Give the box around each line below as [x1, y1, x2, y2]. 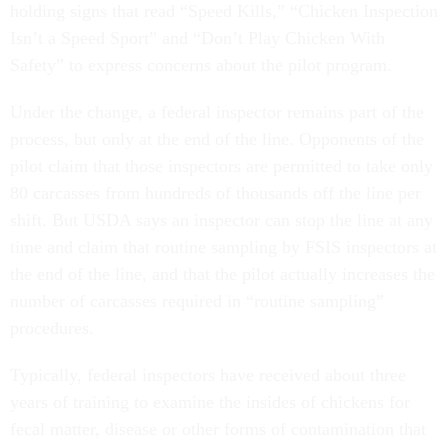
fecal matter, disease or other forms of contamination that [10, 419, 426, 439]
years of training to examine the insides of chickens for [10, 392, 410, 412]
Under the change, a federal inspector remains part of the [10, 102, 424, 122]
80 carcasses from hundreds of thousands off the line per [10, 183, 421, 203]
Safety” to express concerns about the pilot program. [10, 55, 392, 75]
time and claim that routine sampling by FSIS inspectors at [10, 237, 437, 257]
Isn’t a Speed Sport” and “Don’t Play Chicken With [10, 28, 385, 48]
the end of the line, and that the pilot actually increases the [10, 264, 435, 284]
